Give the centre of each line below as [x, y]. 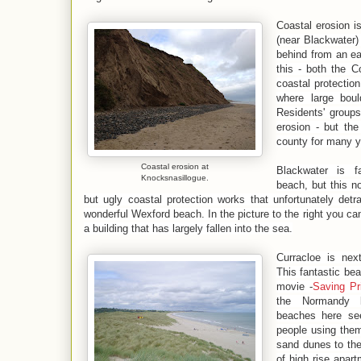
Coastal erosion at [175, 166]
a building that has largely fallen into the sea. [188, 228]
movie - [295, 286]
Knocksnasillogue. [175, 177]
